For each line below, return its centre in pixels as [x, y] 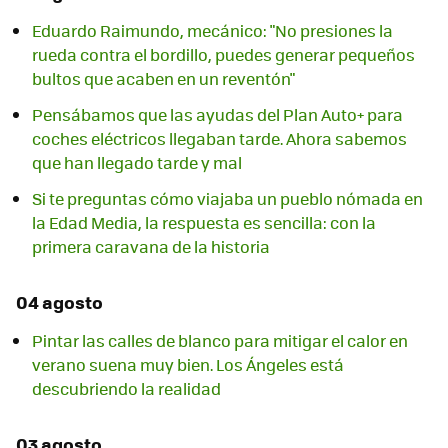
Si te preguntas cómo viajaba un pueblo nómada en [227, 199]
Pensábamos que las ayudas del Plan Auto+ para [217, 115]
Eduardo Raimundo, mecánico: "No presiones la [212, 31]
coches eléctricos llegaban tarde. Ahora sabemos [219, 139]
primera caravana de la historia [151, 247]
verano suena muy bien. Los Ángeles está [188, 365]
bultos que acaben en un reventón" [163, 79]
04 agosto [59, 302]
